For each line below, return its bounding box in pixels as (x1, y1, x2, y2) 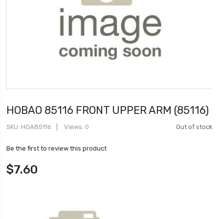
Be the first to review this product (6, 145, 107, 152)
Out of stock (175, 123, 213, 131)
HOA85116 (21, 123, 52, 131)
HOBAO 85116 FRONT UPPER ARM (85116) (6, 104, 209, 116)
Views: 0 (63, 123, 89, 131)
